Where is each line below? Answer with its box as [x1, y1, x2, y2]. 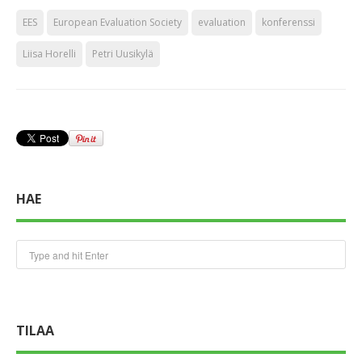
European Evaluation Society [53, 15, 182, 29]
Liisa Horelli [23, 47, 76, 61]
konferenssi [262, 15, 315, 29]
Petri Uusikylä [92, 47, 154, 61]
